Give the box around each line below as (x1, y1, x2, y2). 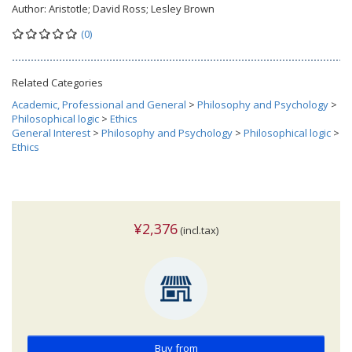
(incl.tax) (178, 223, 218, 238)
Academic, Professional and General (12, 97, 186, 112)
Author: (12, 2, 49, 16)
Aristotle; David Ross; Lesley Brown (49, 2, 214, 16)
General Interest (12, 126, 90, 141)
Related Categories (12, 75, 103, 90)
